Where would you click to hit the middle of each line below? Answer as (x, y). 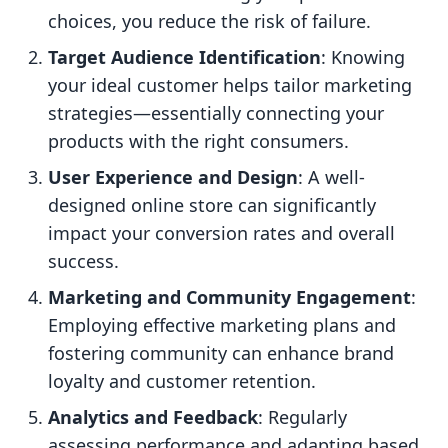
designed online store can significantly (212, 205)
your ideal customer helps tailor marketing (230, 85)
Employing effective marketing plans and (222, 325)
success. (83, 261)
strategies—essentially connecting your (216, 113)
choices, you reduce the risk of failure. (209, 21)
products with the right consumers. (198, 141)
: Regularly (302, 417)
